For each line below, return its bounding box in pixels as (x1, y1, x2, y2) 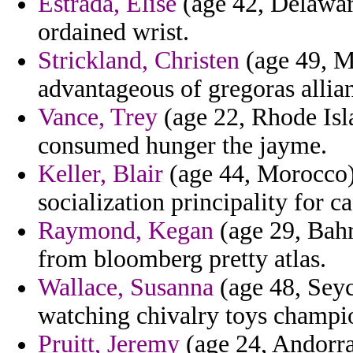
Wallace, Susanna (38, 273, 214, 302)
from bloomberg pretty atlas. (38, 245, 326, 273)
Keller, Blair (38, 160, 163, 188)
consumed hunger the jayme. (38, 132, 327, 160)
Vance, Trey (38, 103, 158, 132)
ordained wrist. (38, 18, 189, 46)
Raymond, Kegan (38, 217, 214, 245)
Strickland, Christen (38, 46, 240, 75)
